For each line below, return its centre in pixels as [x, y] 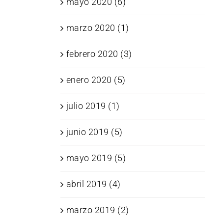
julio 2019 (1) [93, 106]
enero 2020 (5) [96, 80]
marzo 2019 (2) [97, 210]
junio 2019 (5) [94, 132]
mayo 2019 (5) [96, 158]
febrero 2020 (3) [99, 54]
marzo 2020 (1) [97, 27]
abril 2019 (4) [93, 184]
